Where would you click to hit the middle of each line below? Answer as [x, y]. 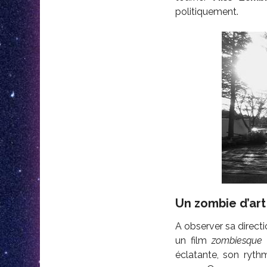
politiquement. [207, 12]
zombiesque [235, 240]
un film [191, 240]
